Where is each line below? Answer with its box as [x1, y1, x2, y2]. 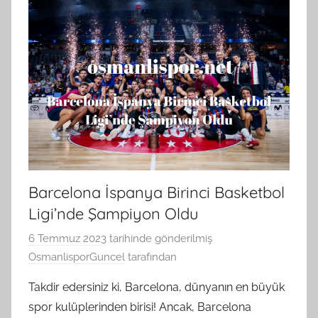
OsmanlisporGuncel [28, 251, 125, 264]
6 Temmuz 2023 [28, 232, 106, 246]
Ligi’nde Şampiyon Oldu [28, 203, 199, 224]
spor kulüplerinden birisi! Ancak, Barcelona [28, 300, 251, 314]
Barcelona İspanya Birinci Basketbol [28, 182, 285, 202]
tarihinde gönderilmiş [106, 232, 212, 246]
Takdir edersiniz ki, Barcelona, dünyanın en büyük [28, 280, 285, 295]
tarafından [125, 251, 177, 264]
